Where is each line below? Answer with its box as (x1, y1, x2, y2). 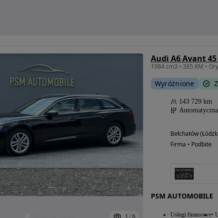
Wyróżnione (154, 79, 195, 89)
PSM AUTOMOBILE (150, 191, 213, 201)
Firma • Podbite (170, 140, 212, 149)
